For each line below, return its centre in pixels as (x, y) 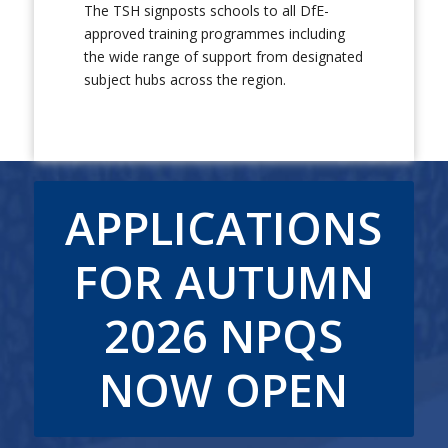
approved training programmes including (214, 33)
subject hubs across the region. (184, 79)
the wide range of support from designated (223, 56)
